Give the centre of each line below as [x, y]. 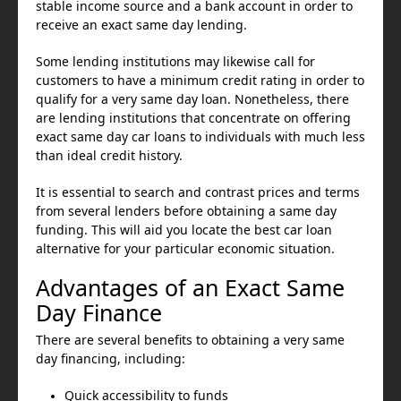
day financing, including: [111, 359]
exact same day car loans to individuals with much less [200, 137]
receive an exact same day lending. [141, 25]
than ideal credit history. [109, 156]
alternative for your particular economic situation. [185, 249]
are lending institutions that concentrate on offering [193, 118]
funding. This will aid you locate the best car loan [184, 230]
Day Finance [99, 313]
